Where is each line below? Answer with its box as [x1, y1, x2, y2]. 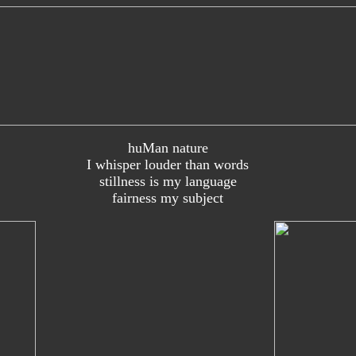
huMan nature [127, 140, 208, 156]
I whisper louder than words [87, 157, 249, 172]
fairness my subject [112, 190, 223, 206]
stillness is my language [99, 173, 237, 189]
